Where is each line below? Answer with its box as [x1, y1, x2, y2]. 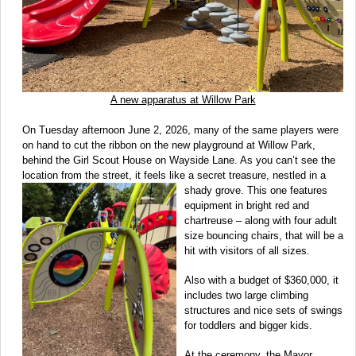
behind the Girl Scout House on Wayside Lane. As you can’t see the [22, 153, 335, 166]
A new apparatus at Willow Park [110, 93, 256, 106]
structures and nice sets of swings [184, 304, 342, 316]
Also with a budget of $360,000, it [184, 273, 339, 286]
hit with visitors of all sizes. [184, 244, 310, 257]
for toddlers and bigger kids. [184, 319, 312, 331]
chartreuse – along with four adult [184, 214, 337, 226]
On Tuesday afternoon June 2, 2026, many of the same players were [22, 123, 339, 136]
